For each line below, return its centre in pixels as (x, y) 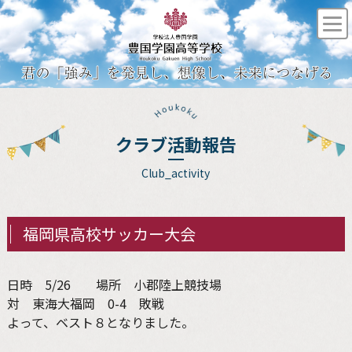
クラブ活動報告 (176, 143)
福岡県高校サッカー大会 (109, 233)
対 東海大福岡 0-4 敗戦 (85, 303)
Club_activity (176, 172)
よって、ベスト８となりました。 (100, 322)
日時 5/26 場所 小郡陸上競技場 (114, 284)
